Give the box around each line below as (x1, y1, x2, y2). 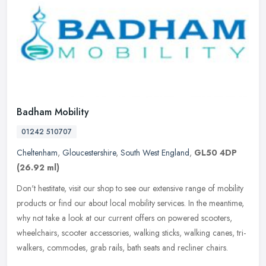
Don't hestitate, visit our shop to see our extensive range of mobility (17, 182, 243, 195)
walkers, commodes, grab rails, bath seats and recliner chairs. (17, 242, 228, 254)
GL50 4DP (194, 147, 237, 159)
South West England (121, 147, 189, 159)
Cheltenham (17, 147, 58, 159)
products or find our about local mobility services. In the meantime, (17, 197, 244, 210)
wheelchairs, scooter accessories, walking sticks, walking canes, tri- (17, 227, 246, 239)
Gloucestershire (62, 147, 116, 159)
